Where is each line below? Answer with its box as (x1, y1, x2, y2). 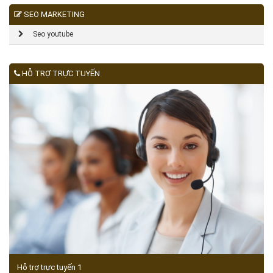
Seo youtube (24, 30, 73, 38)
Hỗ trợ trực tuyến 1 (17, 262, 82, 272)
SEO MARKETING (22, 10, 85, 19)
